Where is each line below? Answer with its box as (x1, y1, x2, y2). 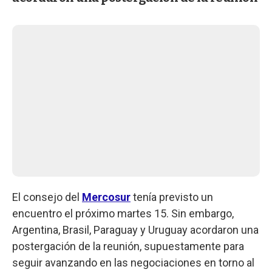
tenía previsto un (131, 190, 213, 203)
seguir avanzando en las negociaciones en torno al (12, 256, 254, 269)
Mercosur (82, 190, 131, 203)
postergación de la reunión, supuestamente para (12, 239, 244, 253)
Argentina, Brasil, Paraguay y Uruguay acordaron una (12, 223, 259, 236)
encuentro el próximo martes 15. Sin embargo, (12, 206, 234, 220)
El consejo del (12, 190, 82, 203)
